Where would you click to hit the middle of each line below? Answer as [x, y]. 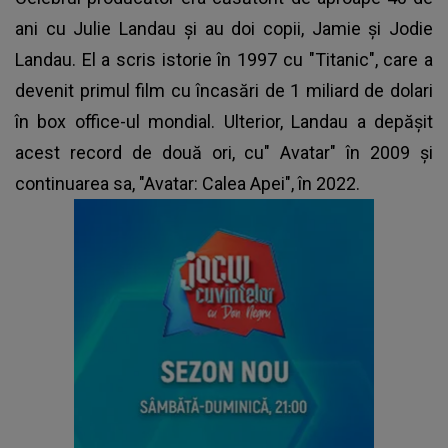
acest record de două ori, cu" [148, 152]
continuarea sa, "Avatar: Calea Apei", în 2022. [187, 183]
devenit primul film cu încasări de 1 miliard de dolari [224, 90]
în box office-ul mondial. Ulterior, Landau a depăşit [224, 121]
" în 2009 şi [382, 152]
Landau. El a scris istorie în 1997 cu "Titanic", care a [224, 59]
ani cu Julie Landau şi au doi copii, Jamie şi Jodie [224, 28]
